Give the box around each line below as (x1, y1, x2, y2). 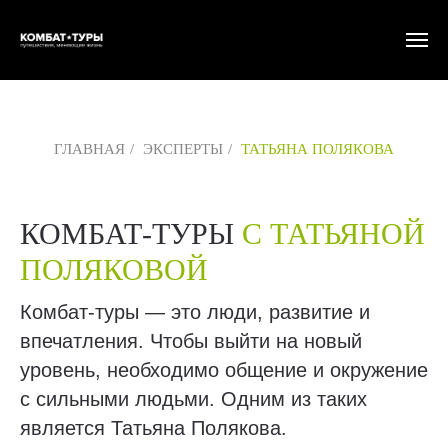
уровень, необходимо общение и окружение (20, 359, 428, 381)
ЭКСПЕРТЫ (143, 141, 223, 157)
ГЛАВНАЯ (54, 141, 125, 157)
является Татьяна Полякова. (20, 417, 287, 439)
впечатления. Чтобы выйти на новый (20, 330, 362, 352)
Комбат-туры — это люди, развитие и (20, 301, 370, 323)
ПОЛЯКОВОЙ (20, 253, 208, 286)
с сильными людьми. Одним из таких (20, 388, 367, 410)
